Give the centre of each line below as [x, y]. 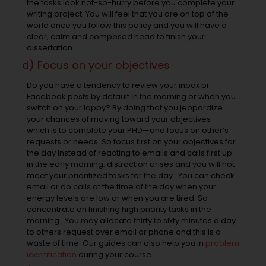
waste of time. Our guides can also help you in [116, 243]
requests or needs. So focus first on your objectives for [131, 142]
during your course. [115, 255]
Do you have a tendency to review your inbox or [118, 85]
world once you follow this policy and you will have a [126, 26]
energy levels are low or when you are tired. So [117, 198]
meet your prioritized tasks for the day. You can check [130, 176]
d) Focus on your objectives [96, 65]
